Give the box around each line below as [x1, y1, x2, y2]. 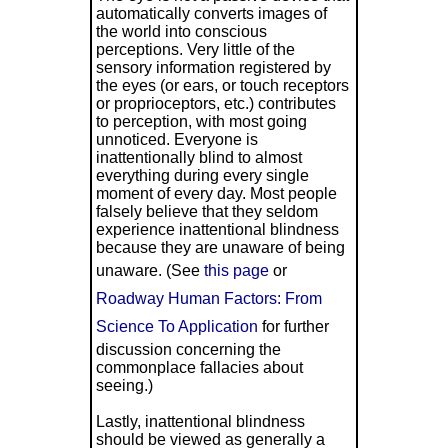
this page [203, 261, 269, 279]
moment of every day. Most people [95, 184, 337, 202]
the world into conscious [95, 22, 267, 40]
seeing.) [95, 376, 153, 394]
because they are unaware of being [95, 238, 345, 256]
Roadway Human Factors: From [95, 289, 322, 307]
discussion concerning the [95, 340, 281, 358]
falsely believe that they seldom [95, 202, 318, 220]
